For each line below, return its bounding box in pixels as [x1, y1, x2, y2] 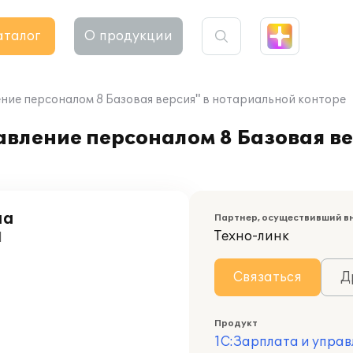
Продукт [214, 318, 258, 329]
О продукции [84, 28, 173, 44]
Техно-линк [214, 229, 289, 244]
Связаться [233, 269, 302, 285]
